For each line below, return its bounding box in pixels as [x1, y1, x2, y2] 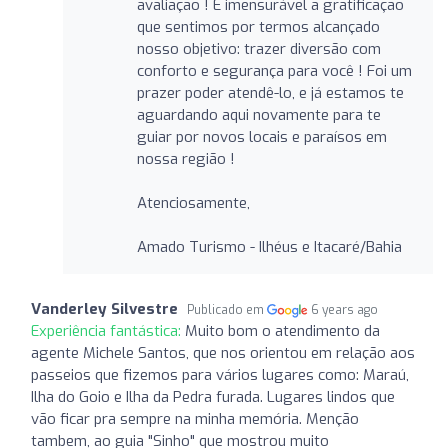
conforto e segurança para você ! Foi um [136, 60, 412, 81]
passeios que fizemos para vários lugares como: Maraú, [31, 364, 409, 385]
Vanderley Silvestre [31, 298, 178, 319]
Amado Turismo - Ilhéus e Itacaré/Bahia [136, 236, 402, 257]
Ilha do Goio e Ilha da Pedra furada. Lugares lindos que [31, 386, 395, 407]
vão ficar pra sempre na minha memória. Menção [31, 408, 359, 429]
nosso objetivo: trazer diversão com [136, 38, 381, 59]
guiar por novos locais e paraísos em [136, 126, 387, 147]
